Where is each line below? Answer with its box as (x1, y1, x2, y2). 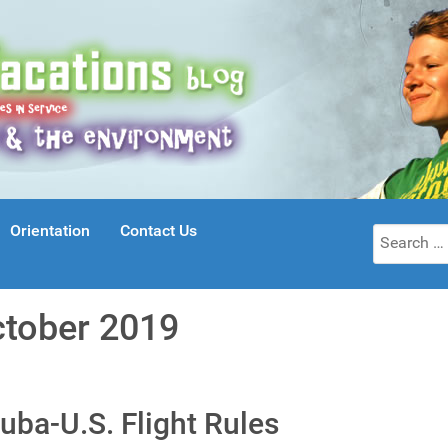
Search (372, 225, 421, 244)
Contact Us (120, 221, 197, 241)
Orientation (10, 221, 90, 241)
